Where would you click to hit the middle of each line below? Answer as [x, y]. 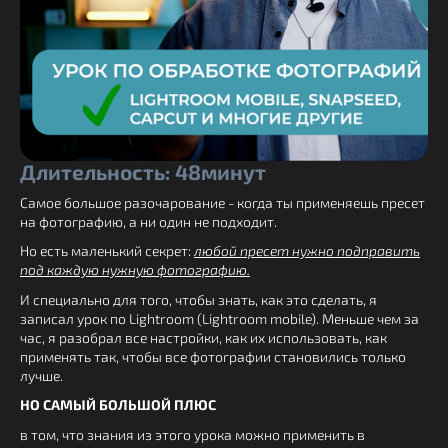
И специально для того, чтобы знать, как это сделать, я [198, 299]
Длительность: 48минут [143, 172]
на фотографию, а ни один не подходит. [150, 221]
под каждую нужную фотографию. [135, 270]
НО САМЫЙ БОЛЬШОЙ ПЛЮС [118, 405]
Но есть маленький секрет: [107, 251]
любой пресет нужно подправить [307, 251]
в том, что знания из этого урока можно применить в [192, 434]
